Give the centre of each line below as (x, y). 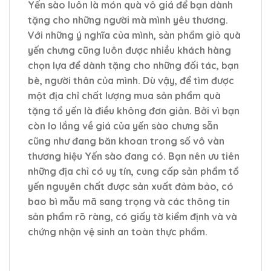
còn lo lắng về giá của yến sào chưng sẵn (123, 126)
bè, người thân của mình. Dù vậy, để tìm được (131, 81)
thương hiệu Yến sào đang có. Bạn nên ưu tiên (134, 156)
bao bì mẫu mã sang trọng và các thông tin (129, 202)
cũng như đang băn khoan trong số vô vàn (126, 141)
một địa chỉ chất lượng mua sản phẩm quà (124, 96)
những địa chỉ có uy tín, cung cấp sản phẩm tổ (133, 171)
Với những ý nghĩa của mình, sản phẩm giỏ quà (134, 35)
